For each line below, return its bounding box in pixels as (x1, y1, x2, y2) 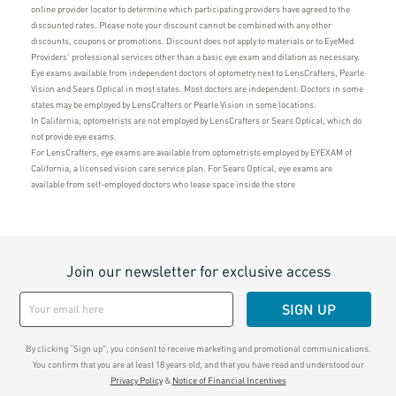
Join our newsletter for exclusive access (65, 260, 331, 280)
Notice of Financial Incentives (171, 374, 286, 385)
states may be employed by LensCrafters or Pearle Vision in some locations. (31, 98, 316, 110)
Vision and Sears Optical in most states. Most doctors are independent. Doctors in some (31, 82, 363, 94)
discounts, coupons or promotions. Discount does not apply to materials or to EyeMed (31, 34, 354, 46)
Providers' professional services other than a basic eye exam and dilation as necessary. (31, 50, 360, 62)
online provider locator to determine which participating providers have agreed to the (31, 3, 350, 14)
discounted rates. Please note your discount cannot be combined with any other (31, 19, 331, 30)
